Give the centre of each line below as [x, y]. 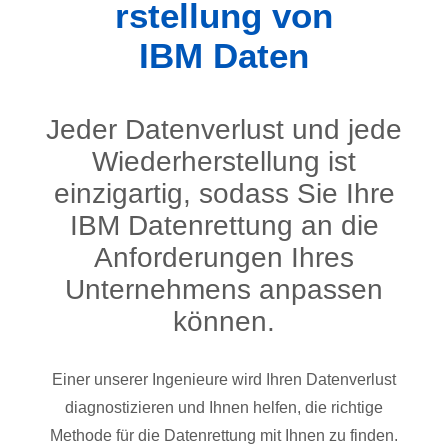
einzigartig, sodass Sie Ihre [224, 194]
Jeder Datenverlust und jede [224, 130]
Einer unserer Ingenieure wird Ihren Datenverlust [224, 380]
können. [224, 322]
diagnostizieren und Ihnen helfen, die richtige [224, 408]
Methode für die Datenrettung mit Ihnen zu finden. [224, 436]
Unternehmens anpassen [224, 290]
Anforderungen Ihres [224, 258]
